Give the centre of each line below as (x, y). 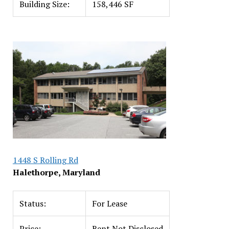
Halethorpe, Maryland (56, 172)
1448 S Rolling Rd (45, 160)
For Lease (109, 203)
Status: (32, 203)
